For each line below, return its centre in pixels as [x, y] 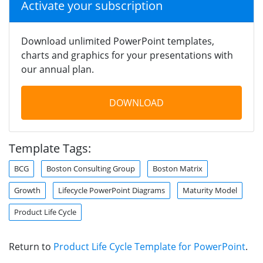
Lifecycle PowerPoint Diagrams [112, 190]
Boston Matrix [178, 168]
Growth [27, 190]
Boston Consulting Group [91, 168]
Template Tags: [50, 148]
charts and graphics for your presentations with [127, 55]
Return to [31, 246]
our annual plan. [58, 69]
